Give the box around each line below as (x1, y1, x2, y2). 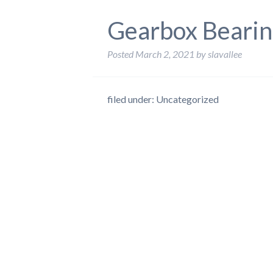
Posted (107, 48, 135, 60)
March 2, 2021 (135, 48, 194, 60)
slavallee (208, 48, 242, 60)
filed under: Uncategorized (107, 93, 219, 105)
